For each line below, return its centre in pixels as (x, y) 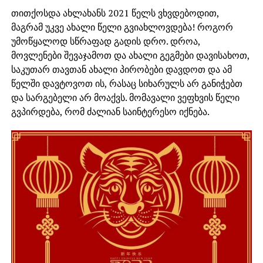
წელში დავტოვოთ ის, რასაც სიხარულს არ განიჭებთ (127, 84)
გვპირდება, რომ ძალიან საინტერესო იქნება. (110, 112)
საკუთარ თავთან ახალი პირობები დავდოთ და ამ (121, 70)
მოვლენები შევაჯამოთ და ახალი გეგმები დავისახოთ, (130, 55)
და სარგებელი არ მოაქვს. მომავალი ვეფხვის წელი (125, 98)
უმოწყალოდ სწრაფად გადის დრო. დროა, (105, 41)
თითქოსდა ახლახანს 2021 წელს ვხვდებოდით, (115, 13)
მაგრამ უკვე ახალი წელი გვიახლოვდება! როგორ (122, 27)
